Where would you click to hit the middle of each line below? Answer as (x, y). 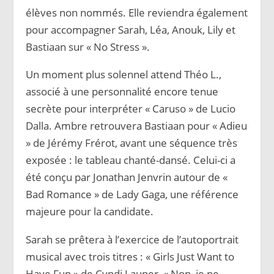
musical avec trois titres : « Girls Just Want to (130, 257)
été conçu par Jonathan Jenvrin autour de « (127, 177)
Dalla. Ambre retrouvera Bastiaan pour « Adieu (137, 126)
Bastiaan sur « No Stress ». (88, 46)
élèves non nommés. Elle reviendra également (137, 12)
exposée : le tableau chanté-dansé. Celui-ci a (131, 160)
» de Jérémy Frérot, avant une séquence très (132, 143)
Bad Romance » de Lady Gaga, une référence (132, 194)
